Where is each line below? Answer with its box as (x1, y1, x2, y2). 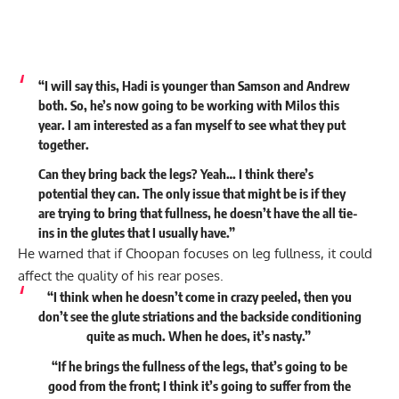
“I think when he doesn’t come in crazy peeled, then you (47, 289, 352, 305)
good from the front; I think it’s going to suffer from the (48, 377, 351, 394)
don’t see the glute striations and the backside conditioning (37, 308, 362, 325)
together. (37, 136, 89, 153)
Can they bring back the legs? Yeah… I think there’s (37, 166, 313, 183)
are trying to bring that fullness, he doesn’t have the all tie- (37, 205, 358, 222)
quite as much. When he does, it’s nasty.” (85, 328, 313, 345)
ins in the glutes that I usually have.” (37, 224, 238, 241)
